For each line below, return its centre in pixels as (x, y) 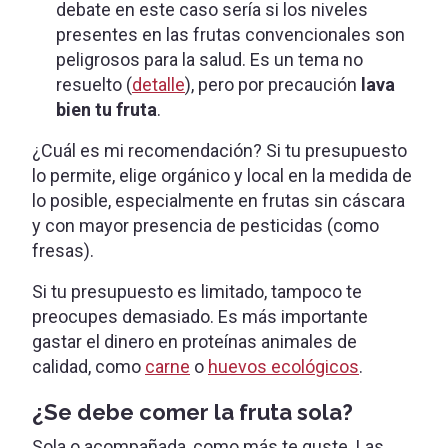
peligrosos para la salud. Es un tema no (209, 59)
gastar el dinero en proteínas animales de (194, 341)
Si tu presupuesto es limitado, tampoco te (197, 291)
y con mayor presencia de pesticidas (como (205, 225)
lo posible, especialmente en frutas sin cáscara (218, 200)
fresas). (63, 250)
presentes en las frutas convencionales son (230, 34)
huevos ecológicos (283, 366)
